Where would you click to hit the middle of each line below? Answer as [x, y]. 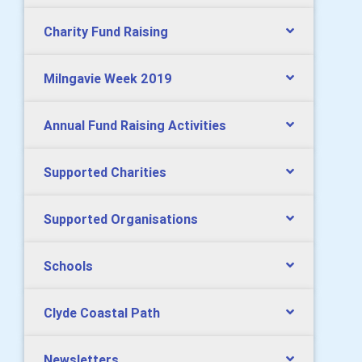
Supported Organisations [121, 219]
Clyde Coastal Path [102, 312]
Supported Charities [105, 172]
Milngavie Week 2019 [108, 78]
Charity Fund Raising [106, 31]
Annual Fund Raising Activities [135, 125]
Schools [68, 265]
